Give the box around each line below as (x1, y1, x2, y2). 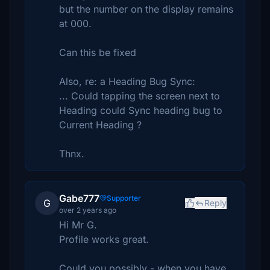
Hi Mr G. (59, 219, 97, 231)
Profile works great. (59, 233, 149, 245)
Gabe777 (59, 192, 99, 204)
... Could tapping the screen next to (59, 90, 220, 102)
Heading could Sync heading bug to (59, 104, 222, 116)
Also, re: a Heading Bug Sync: (59, 75, 195, 87)
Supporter (107, 193, 141, 202)
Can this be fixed (59, 46, 136, 58)
